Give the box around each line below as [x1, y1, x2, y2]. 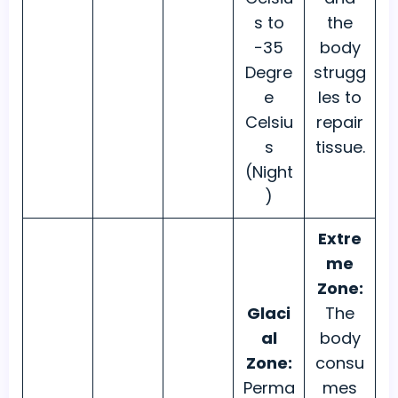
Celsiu [244, 111, 293, 134]
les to [318, 86, 362, 109]
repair [316, 111, 363, 134]
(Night [244, 161, 293, 184]
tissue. [314, 136, 365, 159]
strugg [314, 61, 366, 84]
